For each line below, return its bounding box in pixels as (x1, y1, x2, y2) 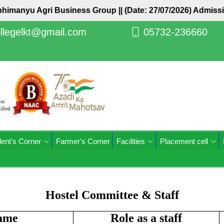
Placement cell (160, 137, 208, 145)
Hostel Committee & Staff (45, 188, 179, 201)
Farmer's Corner (56, 137, 110, 145)
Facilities (116, 137, 145, 145)
